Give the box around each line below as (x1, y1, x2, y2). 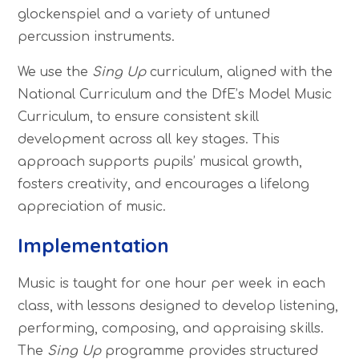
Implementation (18, 232, 170, 257)
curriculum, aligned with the (146, 64, 333, 79)
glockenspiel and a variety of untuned (18, 6, 271, 22)
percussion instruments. (18, 29, 175, 44)
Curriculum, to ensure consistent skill (18, 109, 260, 124)
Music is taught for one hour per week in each (18, 276, 326, 291)
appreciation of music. (18, 199, 167, 214)
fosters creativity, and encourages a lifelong (18, 176, 310, 192)
